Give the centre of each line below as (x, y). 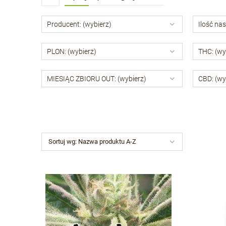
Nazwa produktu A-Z (107, 142)
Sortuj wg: (63, 142)
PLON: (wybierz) (72, 51)
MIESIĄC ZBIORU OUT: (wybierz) (97, 79)
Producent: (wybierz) (79, 24)
